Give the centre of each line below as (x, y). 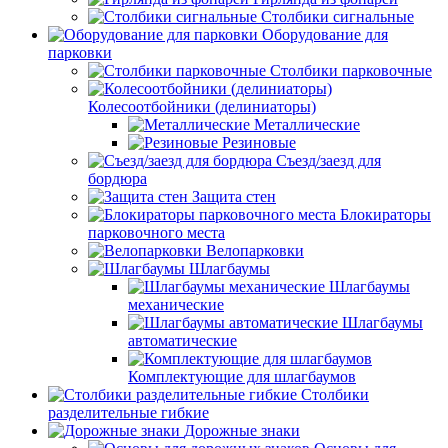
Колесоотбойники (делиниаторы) (202, 106)
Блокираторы (385, 214)
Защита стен (234, 196)
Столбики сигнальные (337, 16)
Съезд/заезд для (328, 160)
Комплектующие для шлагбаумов (242, 376)
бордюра (117, 178)
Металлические (307, 124)
